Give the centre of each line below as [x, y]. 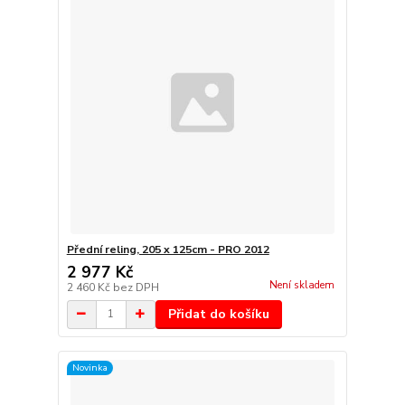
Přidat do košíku [218, 314]
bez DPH [136, 287]
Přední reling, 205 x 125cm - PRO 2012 [168, 249]
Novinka [89, 368]
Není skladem [301, 285]
